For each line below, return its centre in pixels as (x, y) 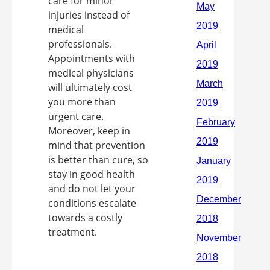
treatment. (73, 232)
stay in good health (92, 174)
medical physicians (91, 73)
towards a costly (85, 218)
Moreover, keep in (89, 131)
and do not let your (92, 189)
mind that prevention (97, 145)
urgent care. (76, 116)
